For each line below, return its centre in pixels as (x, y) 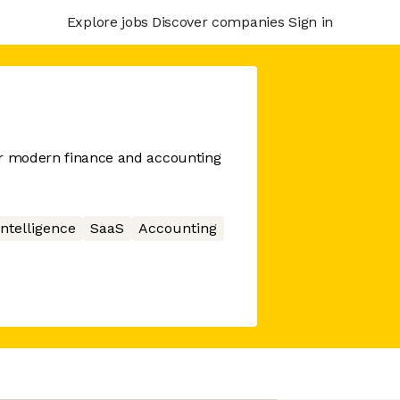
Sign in (311, 21)
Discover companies (218, 21)
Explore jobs (107, 21)
